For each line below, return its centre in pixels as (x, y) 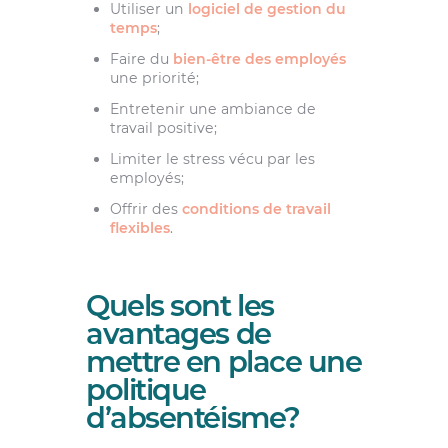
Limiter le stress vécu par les (212, 159)
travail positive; (163, 128)
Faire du (141, 58)
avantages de (178, 334)
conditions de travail (256, 209)
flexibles (139, 228)
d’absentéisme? (192, 418)
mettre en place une (223, 362)
